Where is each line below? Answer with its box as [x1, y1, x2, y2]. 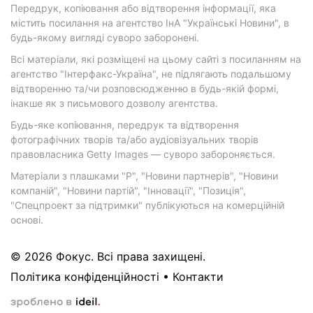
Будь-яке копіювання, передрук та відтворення [10, 119, 239, 131]
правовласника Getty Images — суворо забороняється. [10, 148, 275, 161]
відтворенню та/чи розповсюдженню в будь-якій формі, [10, 82, 279, 95]
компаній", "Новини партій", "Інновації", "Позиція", [10, 184, 246, 197]
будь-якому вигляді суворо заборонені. [10, 31, 199, 44]
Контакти [173, 270, 224, 284]
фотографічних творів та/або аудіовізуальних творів [10, 133, 259, 146]
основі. [10, 214, 43, 226]
